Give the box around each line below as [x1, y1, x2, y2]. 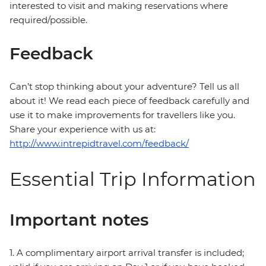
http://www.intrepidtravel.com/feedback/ [9, 138, 189, 150]
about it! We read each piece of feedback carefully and [9, 95, 249, 107]
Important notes [9, 210, 148, 230]
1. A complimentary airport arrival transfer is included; [9, 247, 244, 259]
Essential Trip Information [9, 167, 256, 191]
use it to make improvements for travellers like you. [9, 109, 235, 121]
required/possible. [9, 14, 87, 26]
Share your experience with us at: [9, 123, 156, 135]
